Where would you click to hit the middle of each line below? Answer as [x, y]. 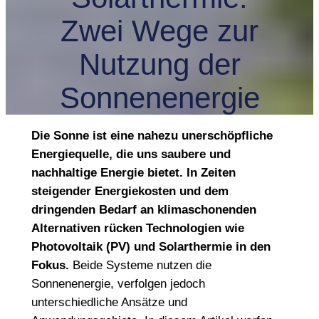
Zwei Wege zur [159, 31]
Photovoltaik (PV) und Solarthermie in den [151, 246]
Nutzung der [159, 64]
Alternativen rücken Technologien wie [137, 228]
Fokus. [50, 265]
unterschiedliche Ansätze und [109, 302]
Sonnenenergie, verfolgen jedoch [118, 283]
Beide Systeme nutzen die [140, 265]
